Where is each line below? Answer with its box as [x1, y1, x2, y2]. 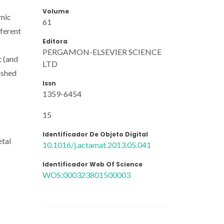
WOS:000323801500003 [42, 169, 130, 179]
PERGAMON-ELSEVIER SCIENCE [42, 46, 161, 56]
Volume [42, 6, 69, 15]
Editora [42, 36, 67, 45]
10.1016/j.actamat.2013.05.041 [42, 139, 151, 149]
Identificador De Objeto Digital [42, 129, 148, 138]
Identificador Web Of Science [42, 159, 142, 168]
